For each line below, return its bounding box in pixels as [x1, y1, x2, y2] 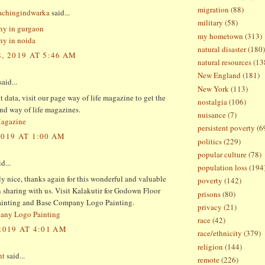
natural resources [198, 57, 251, 68]
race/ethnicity [198, 228, 242, 239]
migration [198, 4, 229, 15]
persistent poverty [198, 122, 255, 134]
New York [198, 83, 229, 94]
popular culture [198, 148, 247, 160]
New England [198, 70, 241, 81]
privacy [198, 201, 222, 212]
